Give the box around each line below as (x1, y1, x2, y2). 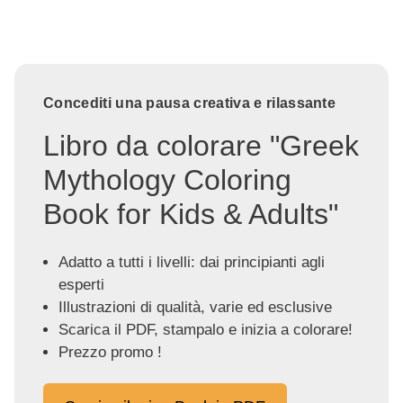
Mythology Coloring (43, 164, 291, 197)
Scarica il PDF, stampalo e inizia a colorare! (58, 321, 353, 339)
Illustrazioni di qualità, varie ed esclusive (58, 299, 332, 317)
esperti (58, 276, 104, 294)
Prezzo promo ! (58, 344, 162, 362)
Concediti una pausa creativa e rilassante (43, 95, 336, 112)
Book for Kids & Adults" (43, 198, 338, 231)
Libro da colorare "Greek (43, 130, 359, 163)
